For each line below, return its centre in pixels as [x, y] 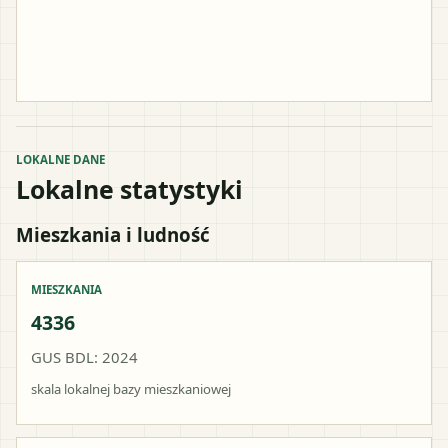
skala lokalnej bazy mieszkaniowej [131, 388]
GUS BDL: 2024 [84, 356]
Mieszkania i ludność [113, 234]
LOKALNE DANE [60, 159]
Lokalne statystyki [129, 188]
